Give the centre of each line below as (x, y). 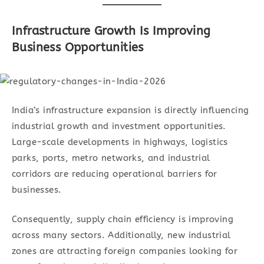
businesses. (37, 190)
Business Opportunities (78, 47)
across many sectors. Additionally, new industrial (121, 235)
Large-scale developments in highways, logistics (120, 142)
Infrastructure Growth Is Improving (111, 31)
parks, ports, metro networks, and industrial (111, 158)
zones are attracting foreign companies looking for (125, 251)
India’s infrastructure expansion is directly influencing (131, 110)
